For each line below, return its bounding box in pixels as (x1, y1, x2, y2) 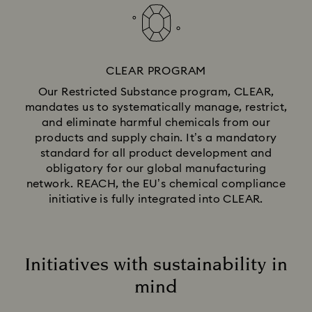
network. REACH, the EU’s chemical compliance (26, 178, 286, 189)
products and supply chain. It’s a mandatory (35, 132, 277, 143)
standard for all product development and (40, 147, 272, 159)
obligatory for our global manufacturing (45, 162, 267, 174)
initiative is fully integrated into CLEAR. (49, 193, 263, 205)
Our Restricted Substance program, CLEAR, (38, 86, 274, 97)
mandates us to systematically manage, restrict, (24, 101, 288, 113)
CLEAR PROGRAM (105, 65, 207, 77)
